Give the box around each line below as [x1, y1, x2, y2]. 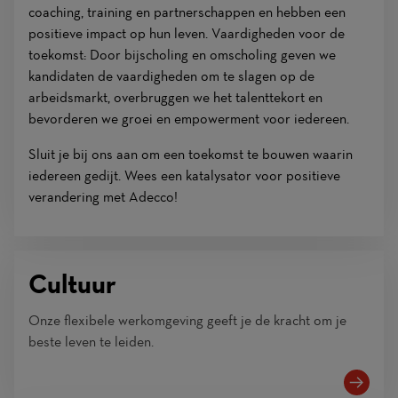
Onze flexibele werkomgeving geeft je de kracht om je [28, 312, 346, 329]
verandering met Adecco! [28, 188, 178, 205]
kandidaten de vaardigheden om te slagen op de [28, 68, 314, 84]
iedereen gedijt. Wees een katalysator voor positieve [28, 167, 340, 184]
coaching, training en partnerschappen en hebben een [28, 4, 346, 20]
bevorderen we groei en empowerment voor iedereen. [28, 110, 349, 127]
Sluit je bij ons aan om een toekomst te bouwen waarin [28, 146, 353, 163]
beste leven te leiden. [28, 333, 154, 350]
